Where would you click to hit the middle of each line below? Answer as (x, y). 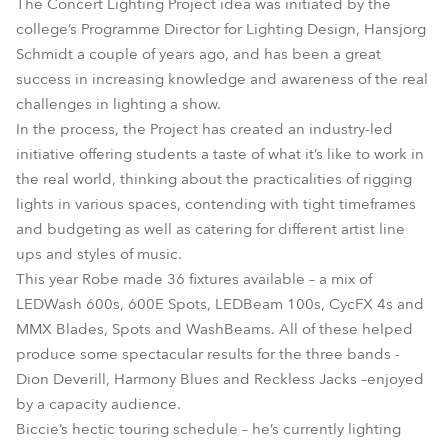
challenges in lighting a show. (118, 104)
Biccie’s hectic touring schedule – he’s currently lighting (208, 429)
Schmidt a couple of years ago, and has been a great (198, 54)
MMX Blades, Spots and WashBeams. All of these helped (214, 329)
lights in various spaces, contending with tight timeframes (216, 204)
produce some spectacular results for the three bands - (208, 354)
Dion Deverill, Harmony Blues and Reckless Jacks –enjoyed (220, 379)
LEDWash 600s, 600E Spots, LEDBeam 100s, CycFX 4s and (220, 304)
